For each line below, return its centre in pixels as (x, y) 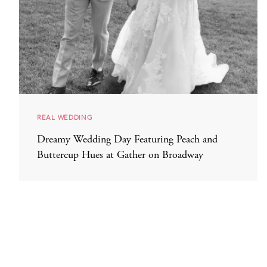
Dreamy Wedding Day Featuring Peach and (127, 140)
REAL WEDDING (65, 117)
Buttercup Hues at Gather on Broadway (120, 155)
